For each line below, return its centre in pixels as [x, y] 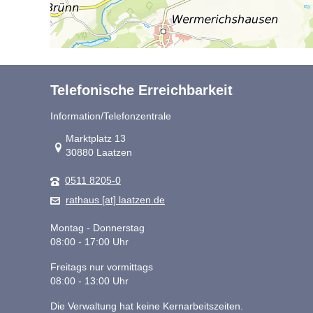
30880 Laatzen [99, 153]
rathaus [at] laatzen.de [115, 201]
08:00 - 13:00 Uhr [89, 282]
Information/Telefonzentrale [111, 117]
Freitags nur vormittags [102, 268]
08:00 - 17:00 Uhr [89, 242]
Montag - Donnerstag [97, 228]
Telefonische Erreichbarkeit [141, 90]
